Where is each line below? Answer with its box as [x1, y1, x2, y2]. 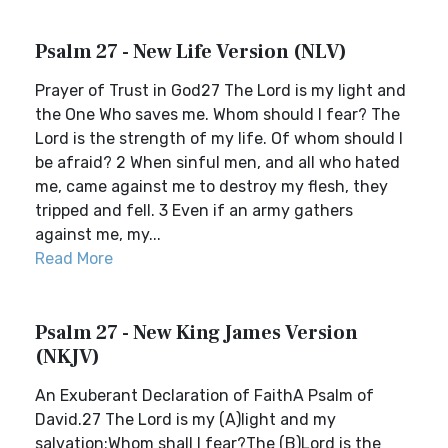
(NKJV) [35, 344, 100, 370]
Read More [35, 249, 113, 268]
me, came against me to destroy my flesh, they [35, 177, 388, 196]
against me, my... [35, 225, 161, 244]
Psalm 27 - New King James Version [35, 320, 358, 346]
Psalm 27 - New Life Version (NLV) [35, 39, 347, 65]
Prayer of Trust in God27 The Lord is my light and [35, 81, 406, 100]
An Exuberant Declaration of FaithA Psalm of [35, 386, 374, 405]
